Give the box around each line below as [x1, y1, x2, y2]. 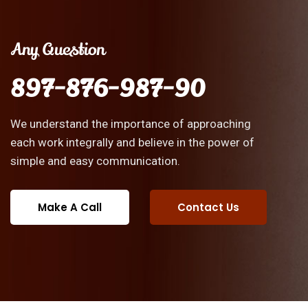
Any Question [10, 38, 104, 61]
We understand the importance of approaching [10, 116, 251, 131]
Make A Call [38, 199, 102, 214]
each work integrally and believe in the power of [10, 135, 254, 149]
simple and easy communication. [10, 153, 180, 168]
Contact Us [177, 199, 239, 214]
